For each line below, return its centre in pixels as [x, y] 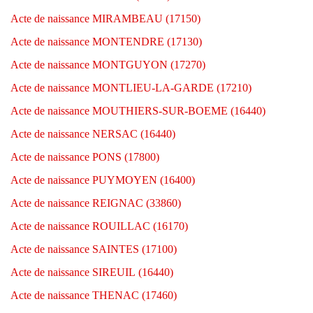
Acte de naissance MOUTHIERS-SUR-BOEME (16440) [138, 111]
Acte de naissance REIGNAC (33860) [96, 203]
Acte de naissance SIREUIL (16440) [92, 272]
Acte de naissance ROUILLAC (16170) [99, 226]
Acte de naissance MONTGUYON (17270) [108, 65]
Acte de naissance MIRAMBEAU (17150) [105, 19]
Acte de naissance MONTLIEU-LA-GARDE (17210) [131, 88]
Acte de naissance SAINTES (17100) [94, 249]
